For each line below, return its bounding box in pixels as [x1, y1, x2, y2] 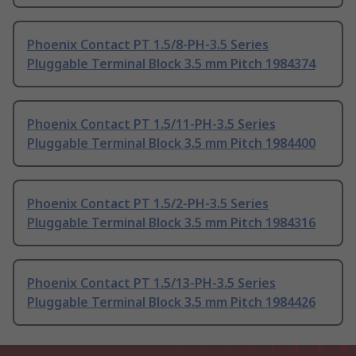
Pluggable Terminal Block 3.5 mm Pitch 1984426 [27, 293, 315, 311]
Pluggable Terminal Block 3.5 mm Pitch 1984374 [27, 55, 315, 73]
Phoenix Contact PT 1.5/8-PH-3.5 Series [27, 36, 269, 54]
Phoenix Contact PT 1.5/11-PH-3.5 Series [27, 115, 276, 133]
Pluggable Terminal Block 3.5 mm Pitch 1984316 [27, 214, 315, 232]
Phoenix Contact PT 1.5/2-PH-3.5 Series [27, 195, 269, 213]
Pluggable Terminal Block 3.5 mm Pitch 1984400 [27, 134, 315, 153]
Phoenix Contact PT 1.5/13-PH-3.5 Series [27, 274, 276, 292]
